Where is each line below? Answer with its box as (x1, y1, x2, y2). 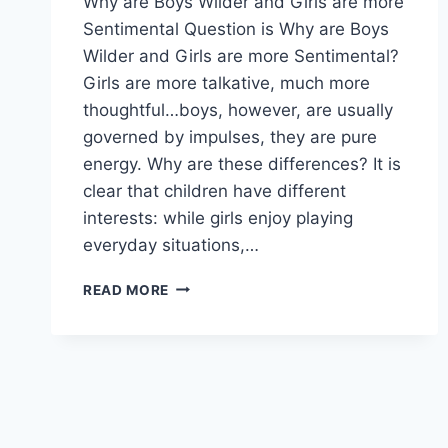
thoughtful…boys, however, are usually (83, 99, 393, 120)
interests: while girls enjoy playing (83, 207, 353, 228)
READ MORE (83, 281, 170, 298)
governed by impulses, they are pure (83, 126, 377, 147)
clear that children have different (83, 180, 346, 201)
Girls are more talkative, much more (83, 72, 370, 93)
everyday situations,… (83, 234, 259, 255)
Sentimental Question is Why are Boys (83, 18, 389, 39)
